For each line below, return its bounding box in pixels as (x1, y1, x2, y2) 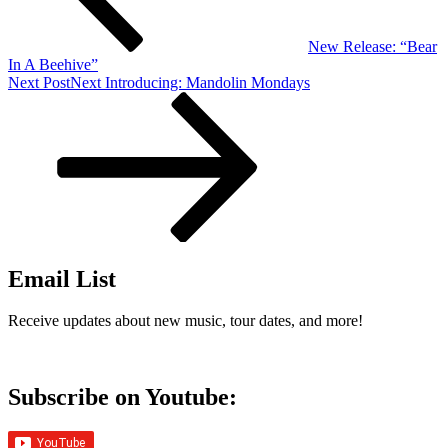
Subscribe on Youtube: (8, 384, 237, 411)
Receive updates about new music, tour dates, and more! (8, 312, 363, 330)
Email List (8, 265, 116, 292)
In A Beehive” (8, 55, 98, 73)
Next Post (8, 73, 70, 91)
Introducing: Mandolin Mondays (105, 73, 310, 91)
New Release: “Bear (308, 37, 437, 55)
